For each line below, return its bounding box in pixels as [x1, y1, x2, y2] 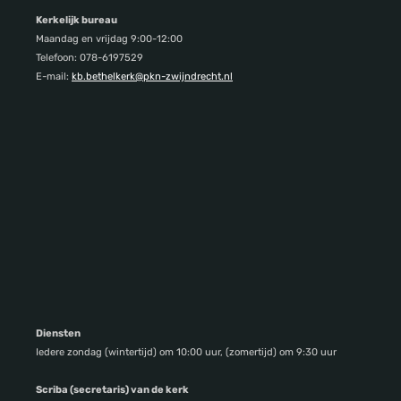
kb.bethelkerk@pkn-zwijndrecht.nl [72, 70, 233, 82]
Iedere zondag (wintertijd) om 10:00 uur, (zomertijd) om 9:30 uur [36, 346, 337, 358]
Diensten [36, 327, 81, 339]
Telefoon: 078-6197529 [36, 51, 143, 64]
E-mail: [36, 70, 72, 82]
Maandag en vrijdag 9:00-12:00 [36, 32, 183, 45]
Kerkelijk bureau [36, 13, 117, 26]
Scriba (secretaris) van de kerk [36, 383, 189, 396]
